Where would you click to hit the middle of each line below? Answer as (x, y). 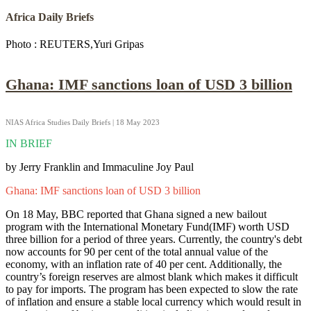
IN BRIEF (29, 144)
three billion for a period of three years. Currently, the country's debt (154, 239)
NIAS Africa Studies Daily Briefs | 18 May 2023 (83, 123)
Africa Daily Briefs (50, 17)
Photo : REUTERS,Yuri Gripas (75, 44)
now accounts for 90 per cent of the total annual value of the (137, 252)
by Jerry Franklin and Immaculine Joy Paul (100, 167)
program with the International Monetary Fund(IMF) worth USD (148, 227)
